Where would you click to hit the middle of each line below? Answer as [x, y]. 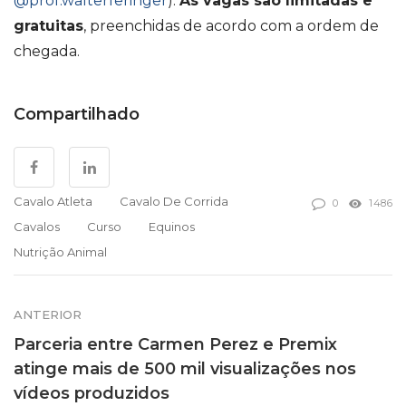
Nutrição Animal [60, 251]
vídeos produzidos [92, 393]
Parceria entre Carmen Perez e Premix [175, 344]
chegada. [47, 51]
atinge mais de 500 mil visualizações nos [185, 368]
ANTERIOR [48, 314]
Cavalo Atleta [53, 201]
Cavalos [37, 226]
